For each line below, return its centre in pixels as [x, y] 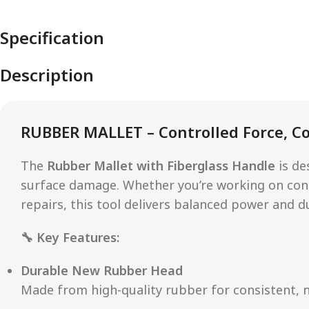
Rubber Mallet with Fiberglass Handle [161, 165]
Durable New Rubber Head [102, 270]
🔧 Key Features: [70, 237]
